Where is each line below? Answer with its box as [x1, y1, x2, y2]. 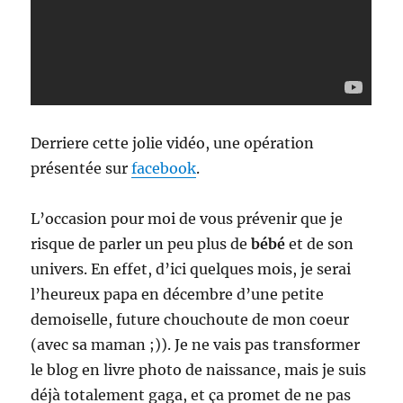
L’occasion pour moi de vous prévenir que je [31, 210, 344, 228]
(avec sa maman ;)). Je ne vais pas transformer [31, 336, 361, 354]
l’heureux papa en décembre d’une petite [31, 285, 325, 304]
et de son [289, 235, 354, 254]
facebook [131, 159, 197, 178]
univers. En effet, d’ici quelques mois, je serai [31, 260, 352, 279]
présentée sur [31, 159, 132, 178]
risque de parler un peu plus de [31, 235, 252, 254]
